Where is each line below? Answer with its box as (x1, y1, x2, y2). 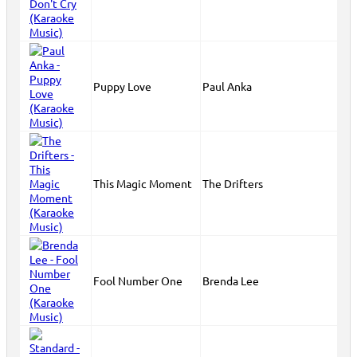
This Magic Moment (93, 176, 192, 190)
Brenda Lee (202, 273, 259, 288)
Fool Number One (93, 273, 182, 288)
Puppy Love (93, 79, 151, 93)
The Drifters (202, 176, 263, 190)
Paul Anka (202, 79, 252, 93)
